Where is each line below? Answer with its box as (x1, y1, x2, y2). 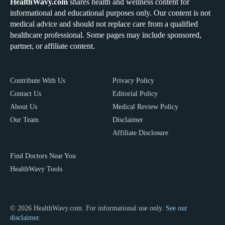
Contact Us (10, 90, 41, 97)
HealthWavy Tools (10, 165, 62, 173)
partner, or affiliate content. (10, 42, 95, 50)
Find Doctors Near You (10, 152, 76, 160)
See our (166, 204, 187, 212)
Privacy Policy (113, 77, 154, 84)
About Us (10, 103, 37, 110)
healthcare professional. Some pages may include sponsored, (10, 31, 201, 39)
